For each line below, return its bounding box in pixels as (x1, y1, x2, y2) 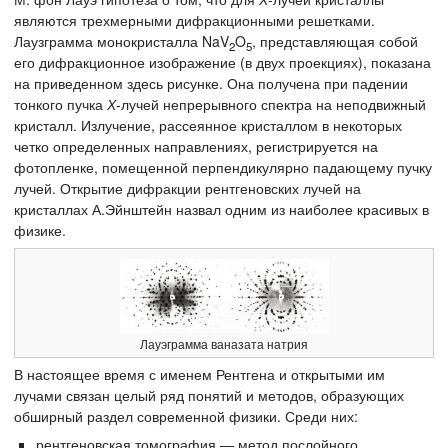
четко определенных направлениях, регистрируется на (14, 135, 378, 156)
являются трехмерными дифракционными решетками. (14, 9, 375, 30)
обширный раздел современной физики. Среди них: (14, 406, 358, 427)
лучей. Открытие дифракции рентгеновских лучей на (14, 177, 361, 198)
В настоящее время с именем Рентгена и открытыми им (14, 364, 385, 385)
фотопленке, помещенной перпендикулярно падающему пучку (14, 156, 432, 177)
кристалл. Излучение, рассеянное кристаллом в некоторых (14, 114, 402, 135)
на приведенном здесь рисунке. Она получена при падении (14, 72, 408, 93)
